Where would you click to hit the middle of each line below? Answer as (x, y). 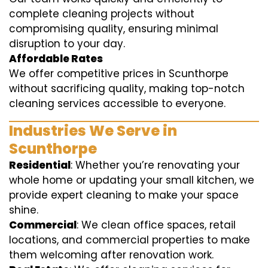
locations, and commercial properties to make (130, 240)
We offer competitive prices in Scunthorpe (119, 74)
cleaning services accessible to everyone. (117, 103)
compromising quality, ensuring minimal (114, 29)
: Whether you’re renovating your (155, 165)
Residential (40, 165)
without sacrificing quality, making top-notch (127, 89)
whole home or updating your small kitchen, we (132, 180)
